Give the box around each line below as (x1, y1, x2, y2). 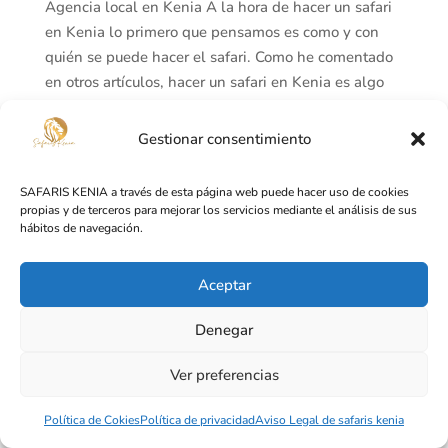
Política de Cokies (44, 412, 140, 428)
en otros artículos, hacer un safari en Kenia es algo (44, 71, 384, 92)
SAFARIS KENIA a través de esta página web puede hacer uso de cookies (20, 184, 409, 200)
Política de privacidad (140, 412, 255, 428)
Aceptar (197, 274, 251, 295)
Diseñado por (63, 208, 154, 229)
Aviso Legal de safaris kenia (255, 412, 404, 428)
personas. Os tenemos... (44, 121, 207, 142)
